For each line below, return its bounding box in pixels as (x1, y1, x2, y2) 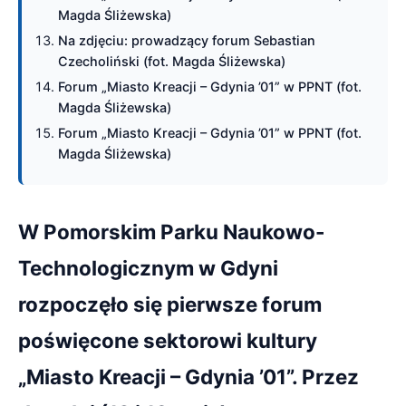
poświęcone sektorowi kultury (18, 328, 317, 353)
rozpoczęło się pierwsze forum (18, 292, 322, 316)
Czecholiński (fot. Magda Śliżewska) (58, 53, 285, 69)
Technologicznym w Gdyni (18, 256, 278, 280)
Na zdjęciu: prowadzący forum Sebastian (58, 33, 315, 48)
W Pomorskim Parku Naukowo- (18, 219, 325, 244)
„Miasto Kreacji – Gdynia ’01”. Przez (18, 364, 359, 389)
